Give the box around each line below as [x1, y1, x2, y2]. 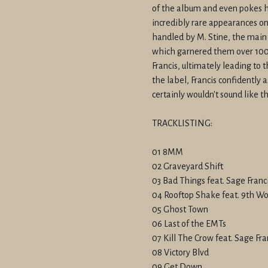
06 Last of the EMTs [152, 219, 226, 229]
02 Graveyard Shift [152, 162, 223, 172]
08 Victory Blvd [152, 248, 209, 258]
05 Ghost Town [152, 205, 208, 215]
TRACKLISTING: [152, 118, 212, 129]
